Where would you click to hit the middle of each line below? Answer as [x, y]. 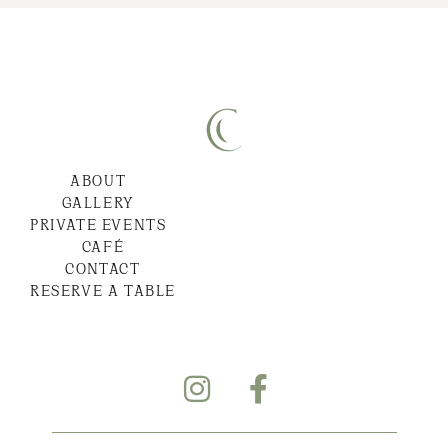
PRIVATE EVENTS [98, 226]
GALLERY [98, 204]
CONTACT [103, 270]
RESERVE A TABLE [103, 292]
